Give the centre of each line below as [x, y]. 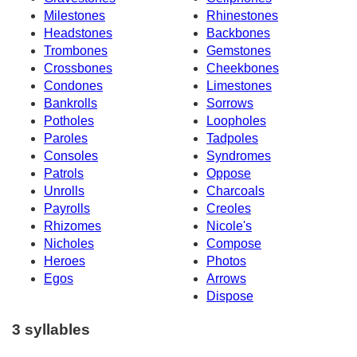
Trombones [76, 50]
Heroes [65, 261]
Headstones [78, 33]
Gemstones [239, 50]
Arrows [226, 278]
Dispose [230, 296]
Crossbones [78, 68]
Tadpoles [232, 138]
